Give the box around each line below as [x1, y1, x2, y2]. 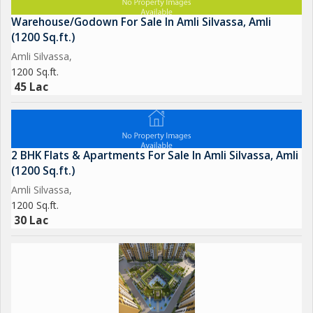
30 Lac [14, 213, 48, 228]
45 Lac [14, 80, 48, 94]
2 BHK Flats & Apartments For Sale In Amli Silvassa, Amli [11, 148, 298, 163]
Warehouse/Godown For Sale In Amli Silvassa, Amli [11, 15, 271, 29]
